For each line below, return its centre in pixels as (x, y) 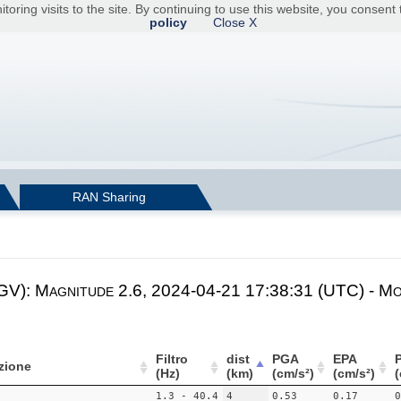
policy (168, 23)
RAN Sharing (109, 197)
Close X (235, 23)
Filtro (171, 359)
